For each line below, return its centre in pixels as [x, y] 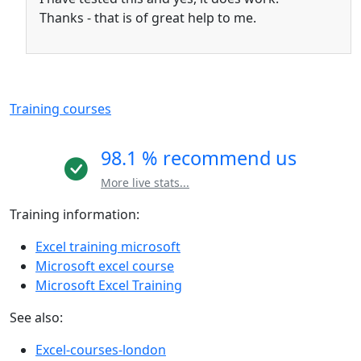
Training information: [75, 215]
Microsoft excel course [105, 266]
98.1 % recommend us [199, 158]
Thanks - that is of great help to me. [148, 18]
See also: [36, 318]
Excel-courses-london [101, 350]
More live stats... [145, 183]
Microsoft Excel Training [109, 286]
